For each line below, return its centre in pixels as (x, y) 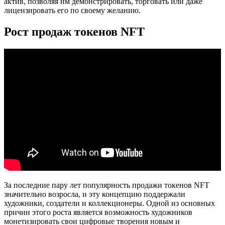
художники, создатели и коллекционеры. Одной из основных (109, 203)
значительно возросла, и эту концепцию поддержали (95, 194)
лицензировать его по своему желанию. (72, 11)
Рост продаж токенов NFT (74, 32)
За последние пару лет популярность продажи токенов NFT (107, 185)
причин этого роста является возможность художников (98, 212)
